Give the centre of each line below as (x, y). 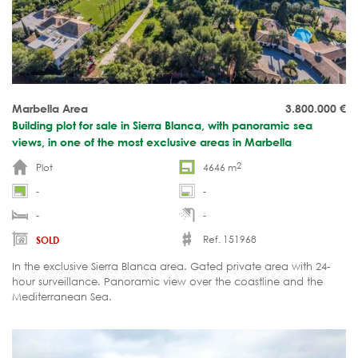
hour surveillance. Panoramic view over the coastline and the (167, 282)
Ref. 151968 (230, 240)
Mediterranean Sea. (62, 297)
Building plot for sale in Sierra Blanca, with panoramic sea (162, 125)
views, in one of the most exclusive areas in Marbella (152, 142)
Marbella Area (50, 109)
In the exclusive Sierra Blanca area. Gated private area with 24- (171, 267)
